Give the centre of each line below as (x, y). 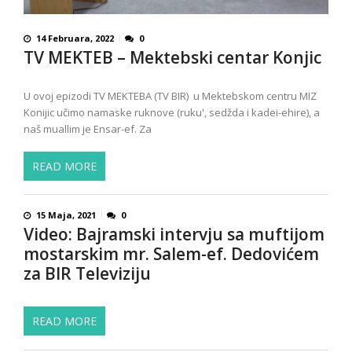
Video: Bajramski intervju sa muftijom (174, 234)
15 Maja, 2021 (66, 214)
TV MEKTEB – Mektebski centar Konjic (172, 58)
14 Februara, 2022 (75, 38)
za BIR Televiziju (87, 273)
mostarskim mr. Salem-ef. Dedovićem (171, 253)
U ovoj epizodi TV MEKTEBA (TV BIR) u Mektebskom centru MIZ (170, 96)
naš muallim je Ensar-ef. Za (88, 129)
